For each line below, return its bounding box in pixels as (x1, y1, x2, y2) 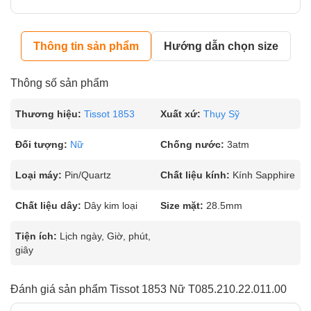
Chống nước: (160, 139, 224, 150)
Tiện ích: (15, 230, 57, 242)
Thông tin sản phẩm (33, 40, 139, 52)
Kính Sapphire (233, 169, 295, 180)
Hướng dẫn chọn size (163, 40, 278, 52)
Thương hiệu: (15, 108, 81, 119)
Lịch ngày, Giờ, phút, (60, 230, 151, 242)
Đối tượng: (15, 139, 67, 150)
